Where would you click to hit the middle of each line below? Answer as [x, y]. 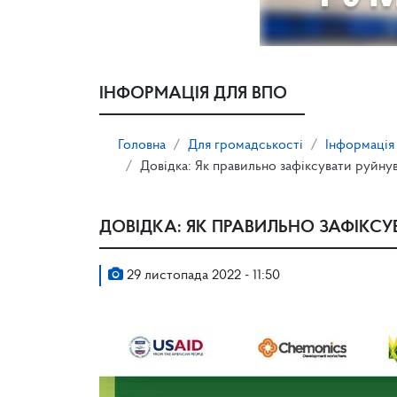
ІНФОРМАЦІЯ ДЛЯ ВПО [193, 94]
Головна [142, 145]
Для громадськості [245, 145]
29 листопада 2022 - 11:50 [202, 276]
